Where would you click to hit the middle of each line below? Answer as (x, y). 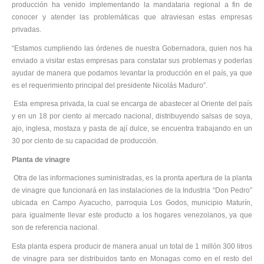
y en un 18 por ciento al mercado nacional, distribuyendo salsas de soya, (132, 116)
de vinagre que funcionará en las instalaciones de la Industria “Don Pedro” (132, 191)
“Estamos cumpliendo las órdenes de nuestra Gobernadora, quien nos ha (132, 48)
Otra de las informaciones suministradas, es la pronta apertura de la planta (132, 178)
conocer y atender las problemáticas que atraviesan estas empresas (132, 17)
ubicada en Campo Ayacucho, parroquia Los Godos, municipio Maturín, (132, 203)
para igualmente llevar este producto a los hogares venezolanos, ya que (132, 215)
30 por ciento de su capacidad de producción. (85, 141)
